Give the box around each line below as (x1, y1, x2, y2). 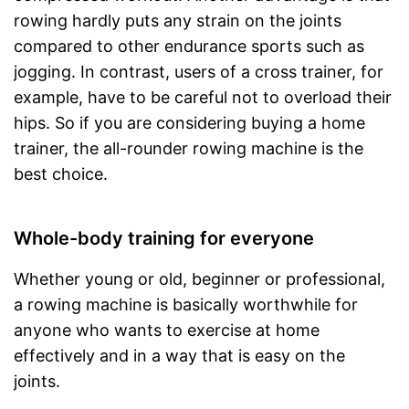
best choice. (14, 164, 108, 184)
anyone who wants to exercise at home (14, 320, 320, 341)
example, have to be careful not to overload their (14, 88, 392, 108)
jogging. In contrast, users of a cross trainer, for (14, 62, 383, 82)
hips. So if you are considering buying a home (14, 113, 365, 133)
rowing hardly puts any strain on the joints (14, 11, 341, 31)
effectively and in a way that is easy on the (14, 346, 345, 366)
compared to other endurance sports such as (14, 37, 364, 57)
